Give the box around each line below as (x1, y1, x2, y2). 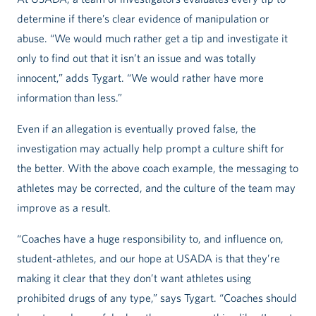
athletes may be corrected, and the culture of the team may (17, 181, 296, 195)
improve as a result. (17, 201, 111, 214)
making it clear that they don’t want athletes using (17, 272, 251, 285)
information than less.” (17, 91, 122, 104)
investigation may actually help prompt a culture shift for (17, 142, 284, 155)
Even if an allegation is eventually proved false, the (17, 122, 256, 135)
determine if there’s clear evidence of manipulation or (17, 12, 269, 25)
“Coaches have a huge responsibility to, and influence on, (17, 232, 284, 245)
